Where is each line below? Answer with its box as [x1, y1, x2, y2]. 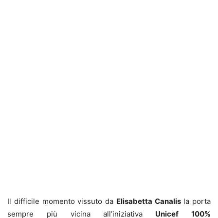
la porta [181, 197, 211, 206]
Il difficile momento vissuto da [7, 197, 116, 206]
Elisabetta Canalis [116, 197, 181, 206]
